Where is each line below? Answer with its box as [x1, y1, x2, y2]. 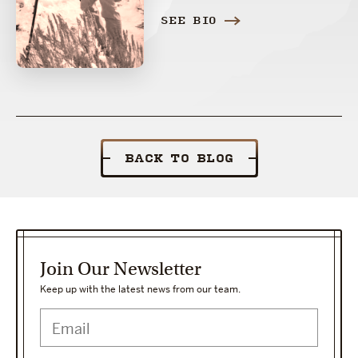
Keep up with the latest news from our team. [40, 283, 241, 296]
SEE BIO [161, 15, 217, 27]
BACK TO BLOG [124, 152, 234, 166]
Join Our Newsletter [40, 257, 201, 280]
